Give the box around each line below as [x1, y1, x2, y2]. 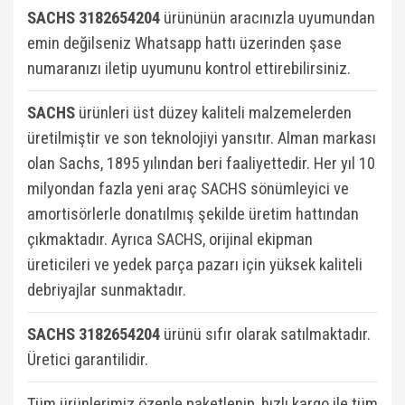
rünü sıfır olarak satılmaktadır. [172, 325, 371, 344]
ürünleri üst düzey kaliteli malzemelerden [75, 103, 352, 123]
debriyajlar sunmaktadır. [27, 280, 186, 300]
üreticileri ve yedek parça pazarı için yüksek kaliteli [27, 255, 363, 275]
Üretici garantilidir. [27, 350, 148, 370]
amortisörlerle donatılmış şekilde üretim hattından [27, 204, 359, 224]
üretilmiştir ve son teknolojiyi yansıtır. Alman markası [27, 128, 376, 148]
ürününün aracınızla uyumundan [160, 8, 375, 28]
